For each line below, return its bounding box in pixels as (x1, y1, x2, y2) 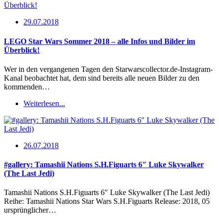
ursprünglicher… (4, 206, 56, 215)
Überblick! (4, 45, 40, 54)
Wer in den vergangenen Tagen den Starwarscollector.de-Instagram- (4, 65, 213, 73)
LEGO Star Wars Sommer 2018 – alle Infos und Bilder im (4, 37, 195, 45)
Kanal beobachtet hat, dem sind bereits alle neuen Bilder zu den (4, 73, 199, 82)
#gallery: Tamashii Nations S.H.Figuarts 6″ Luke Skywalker (4, 160, 204, 169)
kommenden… (4, 82, 50, 91)
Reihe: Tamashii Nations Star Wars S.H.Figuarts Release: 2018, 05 (4, 197, 210, 206)
